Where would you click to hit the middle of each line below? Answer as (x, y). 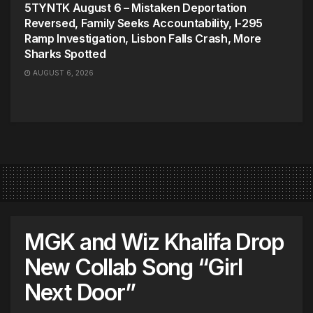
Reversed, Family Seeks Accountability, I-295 (144, 23)
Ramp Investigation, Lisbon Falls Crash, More (143, 38)
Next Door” (80, 292)
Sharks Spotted (65, 54)
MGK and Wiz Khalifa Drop (154, 242)
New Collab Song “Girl (134, 267)
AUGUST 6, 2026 (62, 73)
